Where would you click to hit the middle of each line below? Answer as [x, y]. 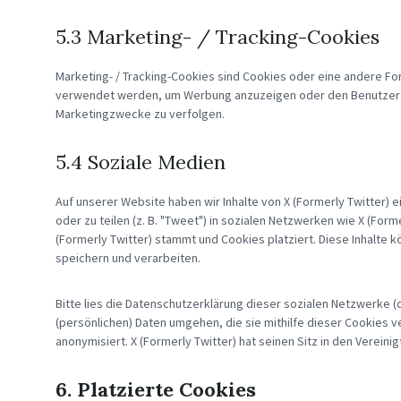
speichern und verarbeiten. [128, 258]
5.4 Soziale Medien [141, 162]
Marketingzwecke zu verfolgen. [140, 114]
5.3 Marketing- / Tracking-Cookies [218, 37]
